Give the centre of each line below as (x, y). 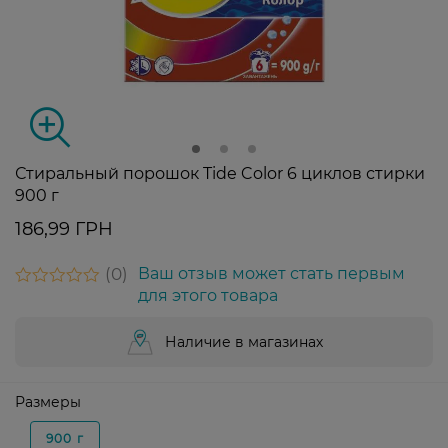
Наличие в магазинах (244, 342)
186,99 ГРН (64, 229)
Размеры (48, 402)
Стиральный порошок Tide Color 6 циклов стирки (220, 174)
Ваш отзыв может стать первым (271, 274)
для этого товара (208, 296)
